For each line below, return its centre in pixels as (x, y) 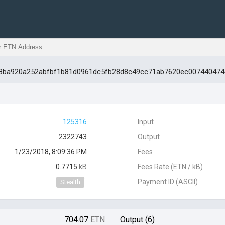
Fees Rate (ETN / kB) (170, 167)
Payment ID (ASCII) (168, 182)
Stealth (71, 182)
